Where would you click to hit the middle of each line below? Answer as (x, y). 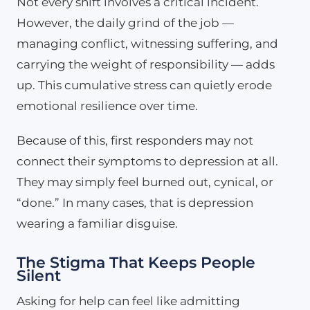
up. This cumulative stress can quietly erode (144, 85)
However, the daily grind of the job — (125, 22)
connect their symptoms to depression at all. (147, 161)
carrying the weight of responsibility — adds (146, 64)
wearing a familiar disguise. (97, 223)
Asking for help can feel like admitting (128, 301)
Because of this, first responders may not (135, 140)
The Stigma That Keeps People (136, 262)
